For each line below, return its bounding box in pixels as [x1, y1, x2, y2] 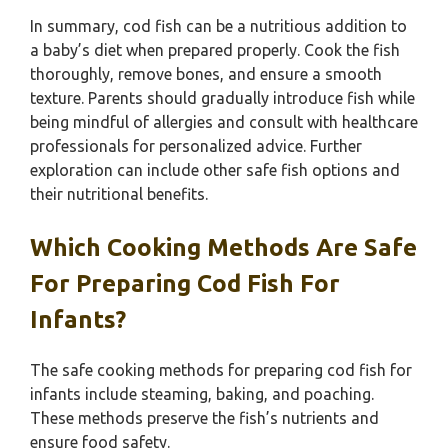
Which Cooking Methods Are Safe [30, 234, 417, 261]
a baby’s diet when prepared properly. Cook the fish [30, 41, 400, 59]
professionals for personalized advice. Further [30, 137, 362, 155]
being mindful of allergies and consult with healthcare [30, 113, 418, 131]
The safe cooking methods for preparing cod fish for [30, 361, 412, 379]
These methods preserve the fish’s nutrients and [30, 409, 379, 427]
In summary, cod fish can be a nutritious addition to [30, 17, 407, 35]
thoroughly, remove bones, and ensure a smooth [30, 65, 382, 83]
